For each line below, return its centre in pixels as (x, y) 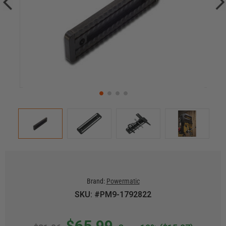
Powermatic (123, 181)
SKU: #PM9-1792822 (113, 194)
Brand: (96, 181)
